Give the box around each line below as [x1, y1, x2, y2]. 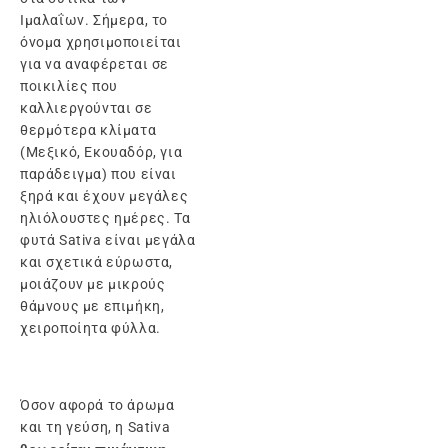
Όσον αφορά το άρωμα [20, 397, 175, 414]
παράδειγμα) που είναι [20, 166, 177, 183]
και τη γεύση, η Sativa [20, 419, 171, 436]
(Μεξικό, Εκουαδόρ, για [20, 144, 183, 161]
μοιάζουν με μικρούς [20, 276, 166, 293]
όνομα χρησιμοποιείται [20, 34, 182, 51]
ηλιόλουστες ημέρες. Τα [20, 210, 191, 227]
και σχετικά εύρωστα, [20, 254, 173, 271]
